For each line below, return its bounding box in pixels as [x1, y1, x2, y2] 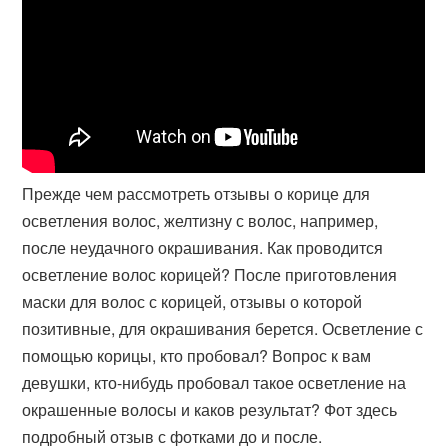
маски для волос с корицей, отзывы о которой [22, 290, 363, 314]
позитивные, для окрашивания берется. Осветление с [22, 317, 424, 341]
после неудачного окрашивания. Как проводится [22, 236, 384, 260]
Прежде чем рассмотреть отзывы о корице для [22, 182, 371, 206]
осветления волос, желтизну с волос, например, [22, 209, 379, 233]
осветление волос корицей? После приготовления [22, 263, 398, 287]
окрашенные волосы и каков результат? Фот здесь [22, 398, 398, 422]
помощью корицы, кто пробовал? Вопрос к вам [22, 344, 372, 368]
